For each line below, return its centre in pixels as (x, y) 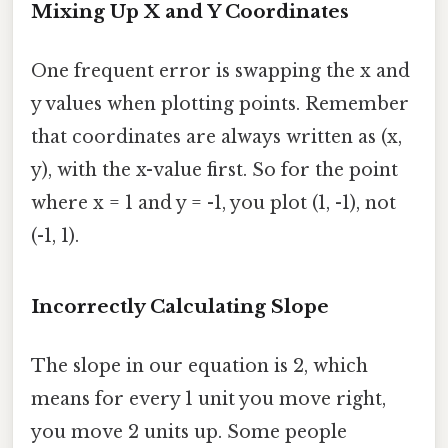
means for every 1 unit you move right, (208, 399)
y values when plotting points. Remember (220, 104)
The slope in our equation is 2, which (199, 366)
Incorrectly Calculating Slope (180, 307)
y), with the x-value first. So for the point (214, 170)
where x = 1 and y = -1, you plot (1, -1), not (213, 203)
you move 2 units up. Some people (189, 432)
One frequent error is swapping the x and (220, 71)
